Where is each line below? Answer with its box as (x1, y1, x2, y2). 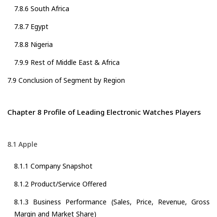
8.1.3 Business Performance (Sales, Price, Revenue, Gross (14, 197, 210, 207)
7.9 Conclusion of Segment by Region (7, 76, 125, 85)
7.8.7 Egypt (14, 22, 48, 31)
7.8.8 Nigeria (14, 40, 53, 49)
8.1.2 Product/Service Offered (14, 179, 107, 189)
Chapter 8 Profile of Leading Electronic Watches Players (7, 107, 201, 117)
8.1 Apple (7, 139, 37, 149)
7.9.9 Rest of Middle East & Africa (14, 58, 120, 67)
